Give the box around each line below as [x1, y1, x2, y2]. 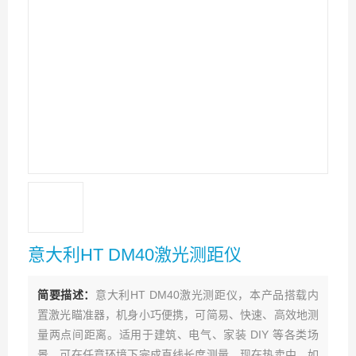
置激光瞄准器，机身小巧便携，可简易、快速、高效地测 [37, 308, 319, 321]
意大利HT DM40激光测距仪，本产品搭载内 [95, 288, 319, 301]
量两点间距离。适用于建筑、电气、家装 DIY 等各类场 [37, 328, 319, 341]
